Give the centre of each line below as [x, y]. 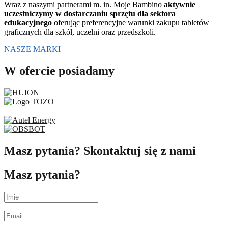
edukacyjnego [28, 23]
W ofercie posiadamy [59, 71]
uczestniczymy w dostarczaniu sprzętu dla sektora [90, 14]
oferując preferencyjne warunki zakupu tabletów [131, 23]
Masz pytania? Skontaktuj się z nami [100, 150]
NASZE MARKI [32, 49]
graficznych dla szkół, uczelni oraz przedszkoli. [80, 32]
